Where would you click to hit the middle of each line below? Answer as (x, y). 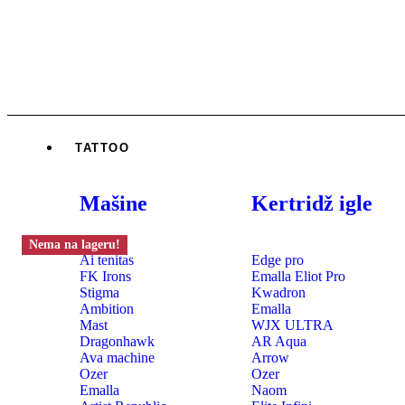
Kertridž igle (311, 203)
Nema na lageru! (75, 245)
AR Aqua (278, 341)
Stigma (99, 292)
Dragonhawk (117, 341)
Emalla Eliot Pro (298, 276)
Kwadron (278, 292)
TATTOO (103, 148)
